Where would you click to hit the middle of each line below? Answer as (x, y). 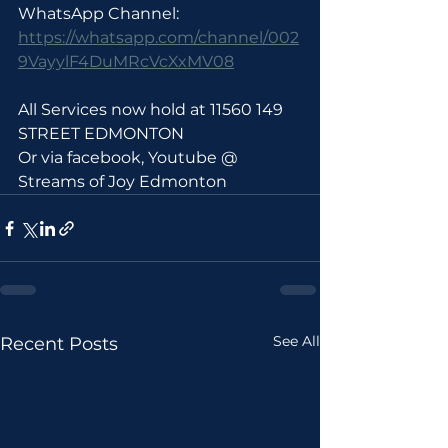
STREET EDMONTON (103, 133)
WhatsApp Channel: (100, 13)
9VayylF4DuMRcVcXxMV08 (126, 61)
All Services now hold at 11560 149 (152, 109)
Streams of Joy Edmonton (122, 181)
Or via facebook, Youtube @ (130, 157)
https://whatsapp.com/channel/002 (158, 37)
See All (296, 341)
